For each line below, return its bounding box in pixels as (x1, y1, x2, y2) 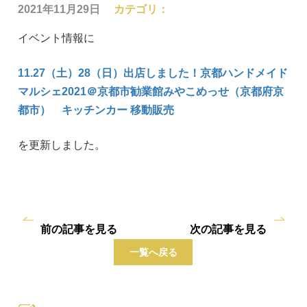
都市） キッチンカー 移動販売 (18, 104, 175, 116)
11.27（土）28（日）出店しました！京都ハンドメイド (18, 67, 288, 79)
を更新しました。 (18, 139, 106, 151)
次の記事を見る (189, 223, 267, 235)
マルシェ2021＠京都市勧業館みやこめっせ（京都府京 (18, 86, 284, 97)
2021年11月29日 (18, 3, 101, 15)
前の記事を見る (40, 223, 117, 235)
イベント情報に (18, 32, 95, 44)
